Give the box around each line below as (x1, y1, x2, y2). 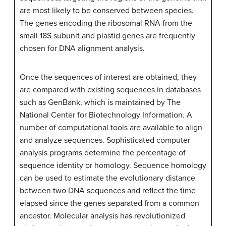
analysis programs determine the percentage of (20, 148, 186, 158)
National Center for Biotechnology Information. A (20, 110, 192, 120)
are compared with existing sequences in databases (20, 85, 201, 95)
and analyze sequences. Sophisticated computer (20, 135, 190, 145)
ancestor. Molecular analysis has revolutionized (20, 211, 185, 221)
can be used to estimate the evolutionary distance (20, 173, 195, 183)
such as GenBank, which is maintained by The (20, 97, 181, 107)
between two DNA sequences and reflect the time (20, 186, 196, 196)
